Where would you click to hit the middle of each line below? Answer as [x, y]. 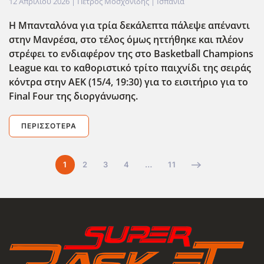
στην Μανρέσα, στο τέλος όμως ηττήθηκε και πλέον [126, 40]
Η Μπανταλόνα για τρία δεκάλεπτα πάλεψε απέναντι [129, 26]
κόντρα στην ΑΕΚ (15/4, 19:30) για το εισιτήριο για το [128, 82]
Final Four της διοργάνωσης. [73, 96]
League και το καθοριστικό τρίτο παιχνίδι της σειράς [130, 68]
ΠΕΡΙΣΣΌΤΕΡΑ [49, 126]
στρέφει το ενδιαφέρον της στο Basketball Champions [131, 54]
